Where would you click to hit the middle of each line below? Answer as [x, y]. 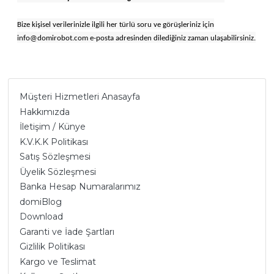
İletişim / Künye [52, 127]
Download [41, 217]
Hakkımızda [44, 112]
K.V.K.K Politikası [54, 142]
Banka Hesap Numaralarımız [80, 187]
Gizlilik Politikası [52, 247]
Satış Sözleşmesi [55, 157]
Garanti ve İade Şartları [67, 231]
